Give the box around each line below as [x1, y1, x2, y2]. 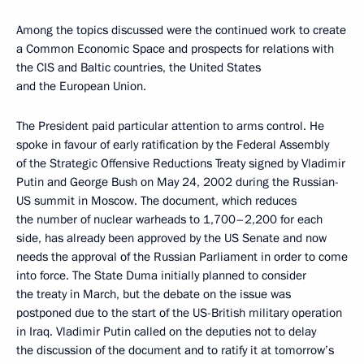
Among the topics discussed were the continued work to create [16, 21, 346, 38]
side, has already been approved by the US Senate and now [16, 229, 327, 246]
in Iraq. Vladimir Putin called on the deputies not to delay [16, 323, 316, 340]
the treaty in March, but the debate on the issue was [16, 285, 291, 302]
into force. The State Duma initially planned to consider [16, 266, 306, 284]
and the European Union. [16, 77, 146, 94]
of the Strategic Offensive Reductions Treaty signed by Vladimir [16, 154, 345, 171]
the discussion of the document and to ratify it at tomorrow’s [16, 341, 334, 358]
